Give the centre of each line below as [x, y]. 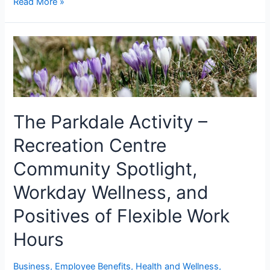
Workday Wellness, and [111, 192]
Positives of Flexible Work [122, 215]
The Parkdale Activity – [111, 121]
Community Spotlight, [105, 168]
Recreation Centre [90, 145]
